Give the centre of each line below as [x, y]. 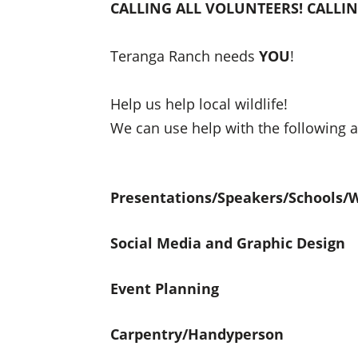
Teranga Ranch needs [184, 56]
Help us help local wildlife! [199, 104]
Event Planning [164, 288]
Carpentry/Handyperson [197, 334]
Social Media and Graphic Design [227, 243]
